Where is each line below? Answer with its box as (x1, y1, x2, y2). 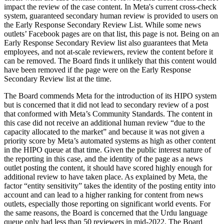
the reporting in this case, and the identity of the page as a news (4, 154, 202, 163)
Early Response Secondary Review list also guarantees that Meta (4, 38, 208, 47)
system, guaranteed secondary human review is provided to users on (4, 11, 218, 20)
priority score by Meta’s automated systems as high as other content (4, 136, 215, 145)
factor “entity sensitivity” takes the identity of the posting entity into (4, 181, 215, 190)
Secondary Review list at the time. (4, 74, 111, 83)
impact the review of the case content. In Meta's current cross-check (4, 2, 216, 11)
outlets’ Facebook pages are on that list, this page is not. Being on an (4, 29, 219, 38)
